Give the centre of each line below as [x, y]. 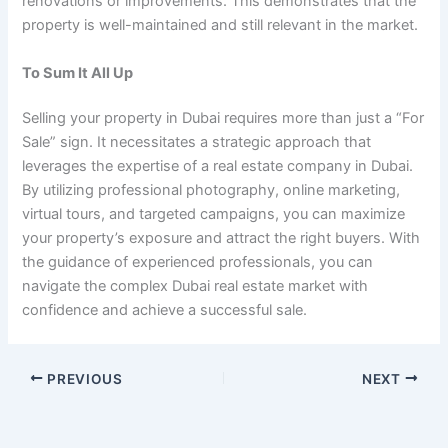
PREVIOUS [83, 378]
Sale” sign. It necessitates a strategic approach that [197, 142]
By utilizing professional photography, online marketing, [211, 190]
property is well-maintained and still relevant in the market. [220, 25]
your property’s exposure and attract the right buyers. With [221, 238]
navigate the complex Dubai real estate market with [195, 286]
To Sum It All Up [78, 72]
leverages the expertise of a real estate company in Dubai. [218, 166]
